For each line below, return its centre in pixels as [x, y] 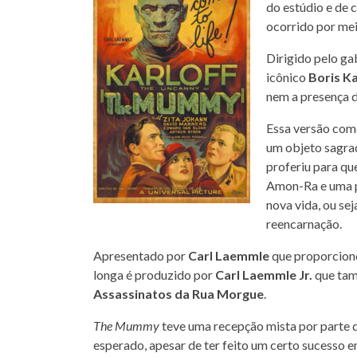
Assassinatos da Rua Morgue [178, 294]
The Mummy [126, 326]
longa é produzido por [154, 275]
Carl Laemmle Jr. [264, 275]
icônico [287, 77]
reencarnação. [304, 224]
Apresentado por [141, 255]
